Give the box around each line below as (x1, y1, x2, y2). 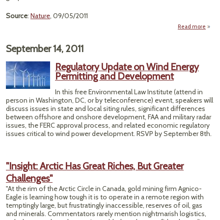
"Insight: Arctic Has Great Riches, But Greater (6, 160, 184, 172)
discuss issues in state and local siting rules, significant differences (6, 104, 205, 113)
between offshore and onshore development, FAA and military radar (6, 112, 211, 121)
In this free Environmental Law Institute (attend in (55, 87, 203, 96)
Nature (30, 11, 50, 20)
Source (6, 11, 27, 20)
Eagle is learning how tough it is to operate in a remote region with (6, 192, 204, 201)
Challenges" (6, 172, 53, 184)
